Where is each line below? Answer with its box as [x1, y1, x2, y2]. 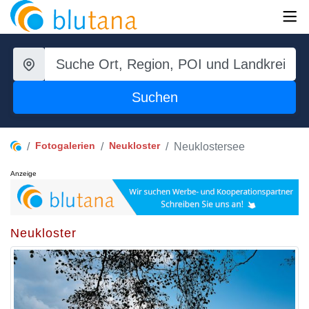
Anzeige [10, 170, 37, 177]
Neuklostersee [174, 141, 245, 152]
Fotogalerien [35, 140, 95, 151]
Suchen [131, 90, 178, 105]
